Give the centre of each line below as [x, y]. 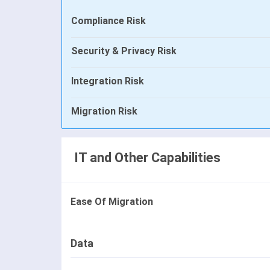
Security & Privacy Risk [124, 51]
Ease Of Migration [112, 202]
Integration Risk [108, 81]
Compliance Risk [108, 21]
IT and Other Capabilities [147, 158]
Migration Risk [104, 111]
